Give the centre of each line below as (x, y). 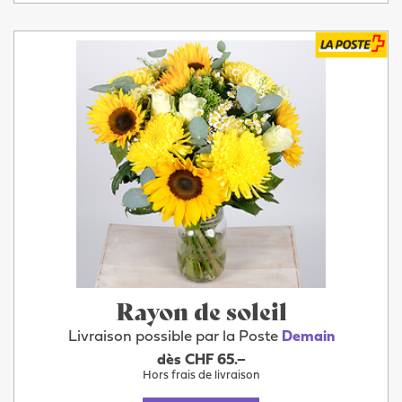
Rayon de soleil (201, 310)
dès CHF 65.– (201, 360)
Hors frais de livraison (201, 376)
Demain (308, 337)
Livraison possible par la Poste (175, 337)
